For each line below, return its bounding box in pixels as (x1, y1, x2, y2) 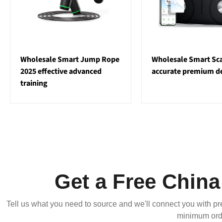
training (20, 78, 48, 89)
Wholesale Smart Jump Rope (20, 54, 119, 65)
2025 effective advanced (20, 66, 102, 77)
